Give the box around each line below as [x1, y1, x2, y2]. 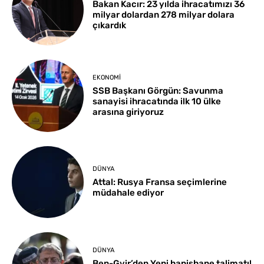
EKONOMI [93, 73, 121, 81]
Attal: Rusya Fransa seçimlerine [93, 177, 227, 188]
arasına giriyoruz [93, 106, 164, 117]
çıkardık [93, 20, 127, 31]
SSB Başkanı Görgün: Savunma [93, 85, 224, 96]
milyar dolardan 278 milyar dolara [93, 9, 235, 21]
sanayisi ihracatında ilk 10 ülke [93, 95, 222, 107]
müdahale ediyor [93, 187, 164, 199]
